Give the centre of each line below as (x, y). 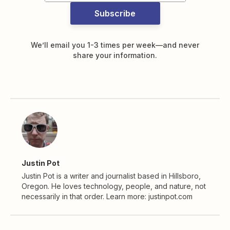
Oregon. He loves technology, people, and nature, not (114, 186)
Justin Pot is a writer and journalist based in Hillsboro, (111, 176)
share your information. (115, 55)
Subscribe (115, 14)
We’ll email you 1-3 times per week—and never (115, 45)
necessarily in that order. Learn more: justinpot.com (107, 197)
